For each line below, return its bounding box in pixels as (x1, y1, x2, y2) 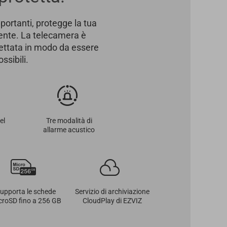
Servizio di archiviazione (74, 187, 149, 196)
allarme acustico (43, 126, 95, 134)
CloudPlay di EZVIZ (82, 197, 142, 205)
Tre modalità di (46, 117, 92, 125)
